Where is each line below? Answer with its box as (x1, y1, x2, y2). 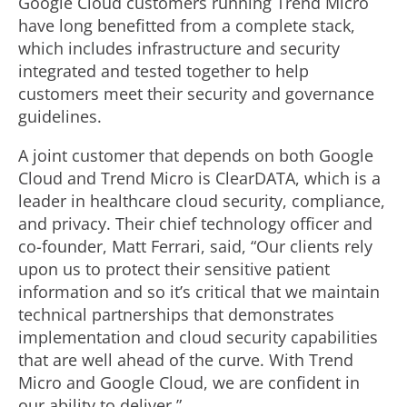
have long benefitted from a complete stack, (18, 15, 355, 36)
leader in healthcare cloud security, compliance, (18, 190, 385, 212)
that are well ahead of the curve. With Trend (18, 349, 353, 371)
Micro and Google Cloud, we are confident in (18, 372, 360, 393)
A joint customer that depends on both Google (18, 144, 373, 166)
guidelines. (18, 105, 102, 127)
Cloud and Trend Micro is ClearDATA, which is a (18, 167, 381, 189)
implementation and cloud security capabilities (18, 326, 378, 348)
